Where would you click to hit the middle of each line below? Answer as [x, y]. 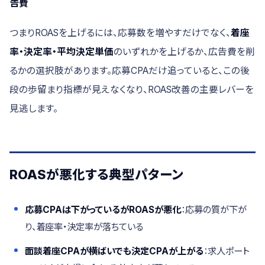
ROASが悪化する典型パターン [96, 174]
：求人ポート [226, 251]
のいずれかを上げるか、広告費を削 [184, 52]
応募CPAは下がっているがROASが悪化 [103, 210]
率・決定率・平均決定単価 [62, 52]
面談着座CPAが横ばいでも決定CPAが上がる [114, 251]
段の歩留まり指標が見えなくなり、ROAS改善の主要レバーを [132, 90]
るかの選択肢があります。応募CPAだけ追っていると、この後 [130, 71]
